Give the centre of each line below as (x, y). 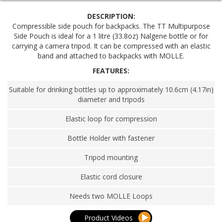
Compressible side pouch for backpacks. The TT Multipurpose (111, 26)
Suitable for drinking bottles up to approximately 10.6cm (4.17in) (111, 90)
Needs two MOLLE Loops (111, 196)
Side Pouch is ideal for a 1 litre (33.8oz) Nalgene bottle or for (111, 36)
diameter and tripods (111, 100)
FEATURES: (111, 71)
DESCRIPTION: (111, 16)
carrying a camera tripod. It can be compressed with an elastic (111, 46)
